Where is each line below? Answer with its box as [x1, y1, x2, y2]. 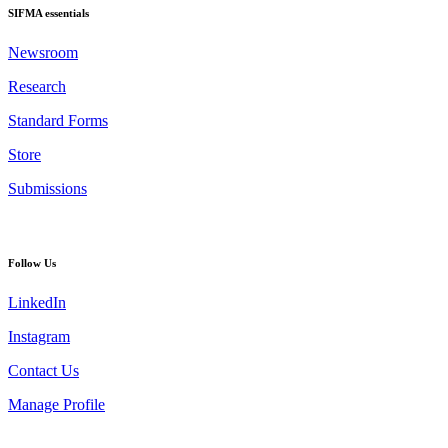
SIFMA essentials [8, 6, 89, 19]
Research [8, 77, 66, 95]
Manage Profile [8, 395, 105, 413]
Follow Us [8, 256, 56, 269]
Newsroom [8, 43, 78, 61]
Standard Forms [8, 111, 108, 129]
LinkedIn [8, 293, 66, 311]
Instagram [8, 327, 70, 345]
